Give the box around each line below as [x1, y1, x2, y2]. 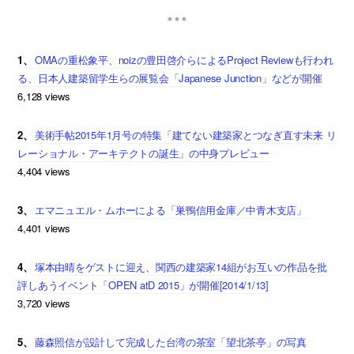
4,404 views [17, 163, 70, 179]
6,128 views [17, 88, 70, 104]
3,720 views [17, 295, 70, 311]
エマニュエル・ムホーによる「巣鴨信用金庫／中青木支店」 [34, 201, 307, 217]
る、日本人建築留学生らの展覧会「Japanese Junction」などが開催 [17, 70, 322, 85]
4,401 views [17, 220, 70, 235]
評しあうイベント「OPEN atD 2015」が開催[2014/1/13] [17, 277, 269, 292]
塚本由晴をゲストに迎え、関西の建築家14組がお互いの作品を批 [34, 258, 328, 274]
